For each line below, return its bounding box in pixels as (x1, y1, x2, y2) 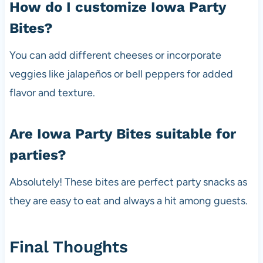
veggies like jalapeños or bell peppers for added (9, 68, 233, 81)
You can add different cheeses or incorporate (9, 49, 221, 62)
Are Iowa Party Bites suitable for (9, 126, 236, 143)
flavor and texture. (9, 86, 95, 100)
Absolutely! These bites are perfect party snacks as (9, 176, 247, 189)
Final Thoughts (9, 237, 128, 257)
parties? (9, 147, 66, 164)
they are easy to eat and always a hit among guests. (9, 194, 248, 208)
